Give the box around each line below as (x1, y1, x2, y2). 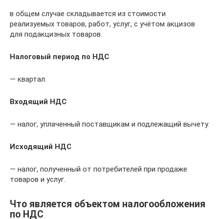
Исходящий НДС (10, 142, 71, 151)
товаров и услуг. (10, 175, 66, 184)
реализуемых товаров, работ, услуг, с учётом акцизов (10, 20, 195, 28)
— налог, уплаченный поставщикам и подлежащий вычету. (10, 120, 209, 129)
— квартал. (10, 75, 46, 84)
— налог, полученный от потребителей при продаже (10, 165, 187, 174)
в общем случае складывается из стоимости (10, 9, 166, 18)
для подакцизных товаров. (10, 30, 102, 39)
